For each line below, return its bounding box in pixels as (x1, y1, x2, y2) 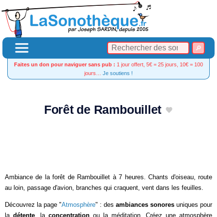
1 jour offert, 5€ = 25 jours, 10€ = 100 (115, 62, 203, 67)
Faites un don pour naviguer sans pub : (14, 62, 115, 67)
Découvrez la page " (5, 201, 62, 208)
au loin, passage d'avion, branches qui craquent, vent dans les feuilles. (5, 184, 203, 191)
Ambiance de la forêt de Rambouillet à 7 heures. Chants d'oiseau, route (5, 173, 212, 181)
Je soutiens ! (103, 70, 133, 76)
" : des (95, 201, 116, 208)
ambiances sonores (116, 201, 174, 208)
